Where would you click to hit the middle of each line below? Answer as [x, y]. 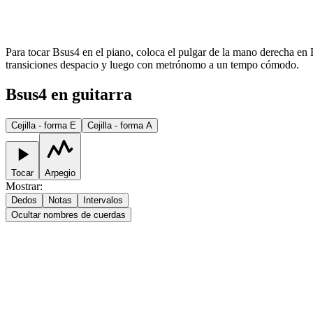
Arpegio [60, 173]
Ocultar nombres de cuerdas [68, 214]
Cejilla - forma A [120, 125]
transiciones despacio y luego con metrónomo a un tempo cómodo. [152, 65]
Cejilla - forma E [44, 125]
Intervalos [103, 200]
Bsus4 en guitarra [69, 94]
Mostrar [23, 186]
